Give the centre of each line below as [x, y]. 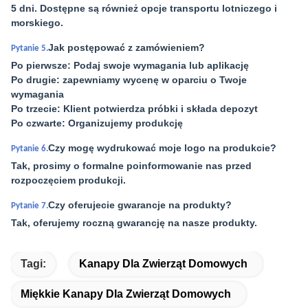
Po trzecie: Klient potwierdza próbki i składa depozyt [134, 109]
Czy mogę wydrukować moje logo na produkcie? [162, 148]
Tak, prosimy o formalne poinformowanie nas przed [131, 166]
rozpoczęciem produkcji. [68, 180]
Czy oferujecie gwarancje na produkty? [140, 205]
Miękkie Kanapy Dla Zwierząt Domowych [126, 294]
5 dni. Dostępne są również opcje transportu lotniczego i [144, 8]
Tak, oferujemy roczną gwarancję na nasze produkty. [134, 223]
